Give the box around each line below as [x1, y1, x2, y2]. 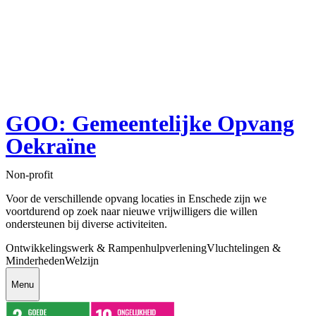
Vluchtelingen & [207, 242, 281, 255]
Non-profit [6, 169, 53, 181]
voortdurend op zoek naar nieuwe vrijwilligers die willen [6, 205, 257, 218]
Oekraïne [6, 133, 96, 159]
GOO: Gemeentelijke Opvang [6, 111, 294, 137]
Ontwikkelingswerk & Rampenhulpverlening [6, 242, 207, 255]
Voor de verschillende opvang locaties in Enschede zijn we [6, 193, 267, 205]
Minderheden [6, 255, 65, 267]
